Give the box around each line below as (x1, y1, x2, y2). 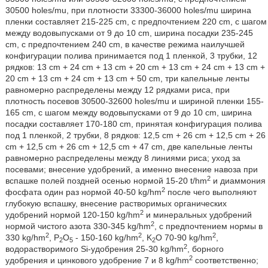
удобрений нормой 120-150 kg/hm (5, 210, 140, 220)
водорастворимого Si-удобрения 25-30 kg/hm (5, 244, 184, 254)
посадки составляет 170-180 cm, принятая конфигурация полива (5, 119, 262, 129)
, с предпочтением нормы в (154, 221, 263, 231)
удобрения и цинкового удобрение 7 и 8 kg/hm (5, 255, 189, 265)
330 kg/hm (5, 233, 45, 242)
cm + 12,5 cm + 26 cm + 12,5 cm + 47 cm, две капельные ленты (5, 142, 252, 151)
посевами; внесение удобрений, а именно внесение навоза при (5, 165, 258, 174)
